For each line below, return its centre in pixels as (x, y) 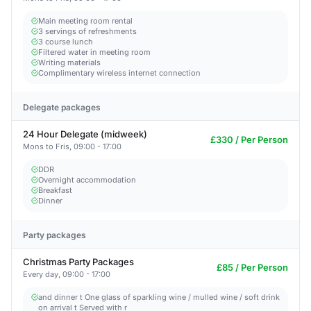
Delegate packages (62, 107)
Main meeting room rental (85, 21)
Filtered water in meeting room (94, 52)
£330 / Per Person (249, 140)
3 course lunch (66, 42)
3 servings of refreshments (87, 31)
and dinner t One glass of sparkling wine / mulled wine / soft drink (159, 297)
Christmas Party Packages (78, 262)
